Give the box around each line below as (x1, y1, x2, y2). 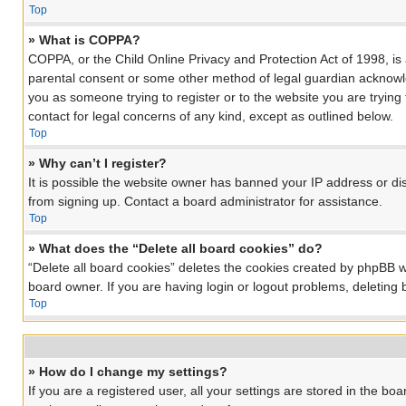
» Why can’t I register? (28, 156, 167, 171)
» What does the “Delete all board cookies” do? (28, 241, 323, 256)
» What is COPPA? (28, 33, 140, 48)
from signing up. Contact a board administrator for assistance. (28, 194, 382, 209)
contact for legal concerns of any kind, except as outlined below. (28, 109, 393, 124)
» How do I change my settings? (28, 364, 227, 380)
